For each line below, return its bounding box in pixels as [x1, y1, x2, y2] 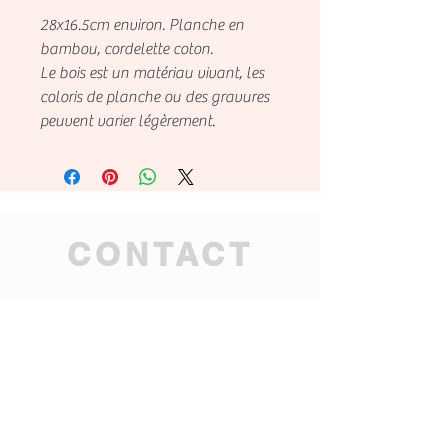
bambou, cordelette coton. [40, 39, 213, 58]
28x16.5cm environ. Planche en [40, 15, 244, 34]
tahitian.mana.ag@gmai [60, 396, 260, 415]
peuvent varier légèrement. [40, 111, 215, 130]
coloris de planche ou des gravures [40, 87, 269, 106]
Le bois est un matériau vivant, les [40, 63, 264, 82]
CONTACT [67, 234, 254, 273]
